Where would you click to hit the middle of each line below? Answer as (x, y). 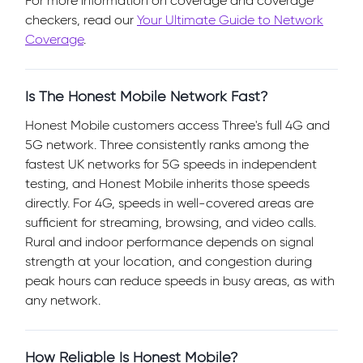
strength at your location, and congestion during (169, 261)
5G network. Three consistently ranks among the (167, 144)
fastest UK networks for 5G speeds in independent (171, 164)
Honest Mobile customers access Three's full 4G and (177, 125)
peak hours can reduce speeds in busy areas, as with (180, 280)
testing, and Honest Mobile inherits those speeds (167, 183)
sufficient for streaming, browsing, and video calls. (171, 222)
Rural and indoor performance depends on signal (169, 241)
